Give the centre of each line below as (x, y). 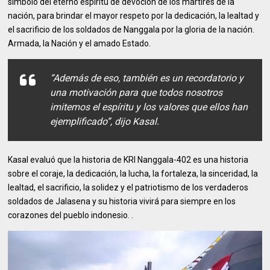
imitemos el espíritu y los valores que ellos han (149, 107)
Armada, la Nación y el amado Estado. (80, 44)
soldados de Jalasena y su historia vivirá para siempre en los (122, 202)
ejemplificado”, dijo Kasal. (105, 122)
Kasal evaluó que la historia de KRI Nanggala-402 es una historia (128, 160)
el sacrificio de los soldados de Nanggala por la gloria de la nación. (131, 30)
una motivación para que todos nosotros (137, 93)
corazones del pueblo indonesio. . (71, 215)
